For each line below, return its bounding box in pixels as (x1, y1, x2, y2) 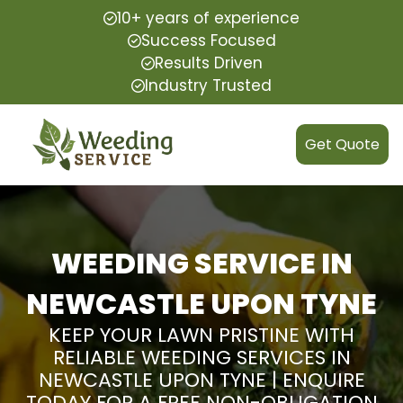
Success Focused (140, 30, 276, 51)
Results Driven (154, 52, 263, 74)
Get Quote (305, 134, 380, 156)
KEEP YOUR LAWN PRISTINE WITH (49, 320, 354, 349)
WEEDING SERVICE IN (50, 242, 353, 283)
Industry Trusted (145, 75, 272, 96)
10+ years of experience (117, 7, 300, 29)
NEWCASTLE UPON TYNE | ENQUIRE (38, 365, 365, 394)
